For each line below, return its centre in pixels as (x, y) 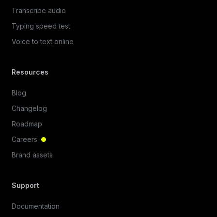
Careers (24, 139)
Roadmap (27, 124)
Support (25, 186)
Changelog (29, 108)
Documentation (36, 206)
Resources (30, 72)
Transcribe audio (39, 11)
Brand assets (32, 155)
